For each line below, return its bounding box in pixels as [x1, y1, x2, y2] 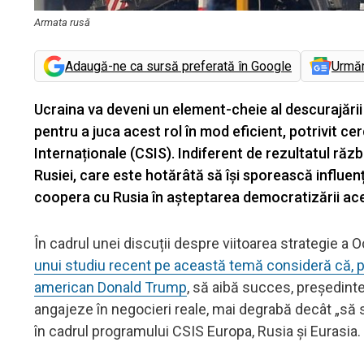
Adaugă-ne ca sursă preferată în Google [65, 58, 292, 74]
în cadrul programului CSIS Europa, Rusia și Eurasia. [34, 322, 361, 340]
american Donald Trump [34, 278, 187, 296]
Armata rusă [34, 15, 90, 28]
